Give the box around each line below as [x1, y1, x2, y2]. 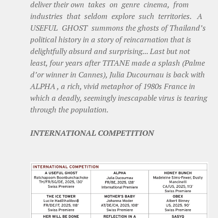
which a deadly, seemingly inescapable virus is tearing [30, 92, 207, 103]
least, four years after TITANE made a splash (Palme [30, 57, 205, 68]
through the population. [30, 104, 109, 115]
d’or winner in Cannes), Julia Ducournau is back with [30, 69, 207, 80]
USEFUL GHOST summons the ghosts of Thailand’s [30, 22, 206, 33]
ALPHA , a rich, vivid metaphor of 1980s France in [30, 80, 195, 91]
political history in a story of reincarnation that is [30, 34, 191, 45]
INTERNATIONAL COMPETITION [30, 127, 154, 138]
